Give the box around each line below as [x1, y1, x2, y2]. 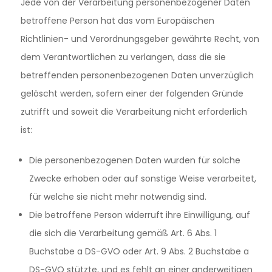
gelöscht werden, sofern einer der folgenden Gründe [21, 87, 243, 100]
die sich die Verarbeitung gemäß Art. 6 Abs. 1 [29, 227, 217, 239]
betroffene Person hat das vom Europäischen [21, 15, 214, 27]
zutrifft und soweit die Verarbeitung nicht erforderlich [21, 106, 247, 118]
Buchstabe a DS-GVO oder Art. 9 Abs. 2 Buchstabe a [29, 245, 249, 257]
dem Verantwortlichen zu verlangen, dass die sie [21, 51, 226, 63]
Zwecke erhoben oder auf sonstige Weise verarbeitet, [29, 172, 256, 185]
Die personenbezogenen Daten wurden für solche [29, 154, 240, 166]
